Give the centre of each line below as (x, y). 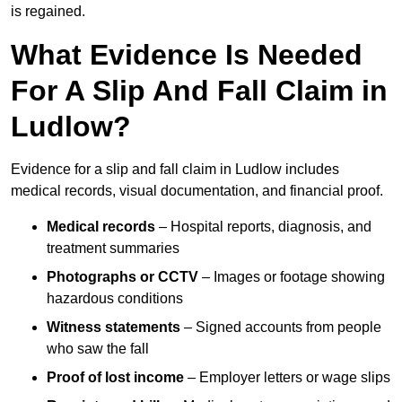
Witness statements (114, 328)
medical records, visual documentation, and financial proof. (197, 191)
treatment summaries (113, 249)
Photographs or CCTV (122, 277)
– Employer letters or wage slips (287, 378)
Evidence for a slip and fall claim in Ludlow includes (175, 170)
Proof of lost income (115, 378)
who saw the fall (98, 349)
